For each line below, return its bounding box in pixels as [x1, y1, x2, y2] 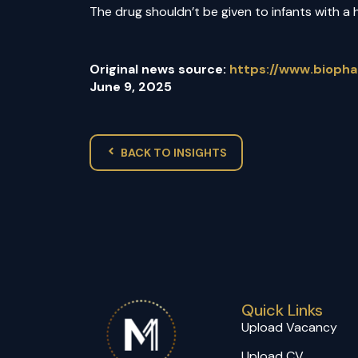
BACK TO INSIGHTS [121, 145, 227, 161]
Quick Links [241, 300, 323, 321]
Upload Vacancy [241, 319, 337, 336]
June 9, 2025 [89, 78, 172, 96]
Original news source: [89, 61, 229, 78]
